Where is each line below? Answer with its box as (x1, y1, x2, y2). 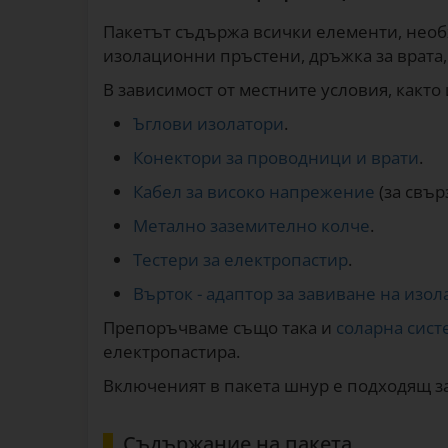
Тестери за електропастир (133, 248, 348, 271)
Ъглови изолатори (133, 112, 284, 135)
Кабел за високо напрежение (133, 180, 375, 203)
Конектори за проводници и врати (133, 146, 419, 169)
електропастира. (103, 340, 240, 363)
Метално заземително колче (133, 214, 370, 237)
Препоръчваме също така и (103, 316, 336, 339)
